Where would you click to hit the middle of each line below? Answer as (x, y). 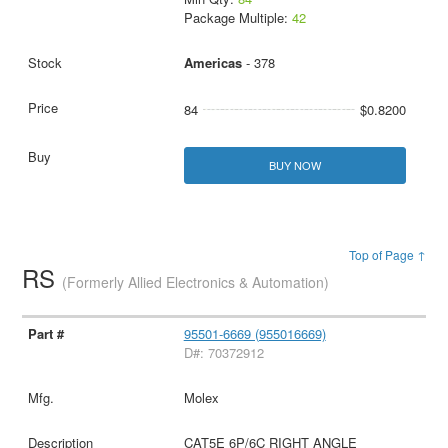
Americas (212, 62)
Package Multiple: (237, 17)
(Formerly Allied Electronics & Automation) (196, 282)
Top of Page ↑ (387, 255)
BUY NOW (294, 164)
